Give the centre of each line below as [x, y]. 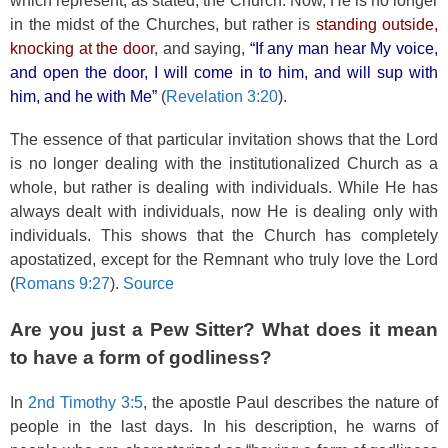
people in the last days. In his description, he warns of [224, 426]
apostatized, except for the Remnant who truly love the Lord [224, 259]
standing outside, [376, 24]
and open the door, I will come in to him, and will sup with [224, 72]
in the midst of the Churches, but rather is [163, 24]
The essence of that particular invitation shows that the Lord [224, 139]
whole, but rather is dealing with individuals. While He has [224, 187]
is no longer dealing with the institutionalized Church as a [224, 163]
